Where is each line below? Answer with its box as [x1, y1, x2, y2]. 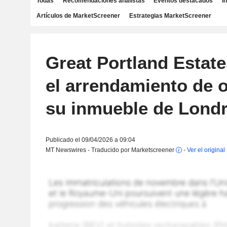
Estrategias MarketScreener [129, 12, 211, 19]
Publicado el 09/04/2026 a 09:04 [45, 136, 135, 143]
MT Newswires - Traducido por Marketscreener [45, 146, 176, 154]
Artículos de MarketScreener [36, 12, 120, 19]
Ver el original [186, 146, 225, 154]
